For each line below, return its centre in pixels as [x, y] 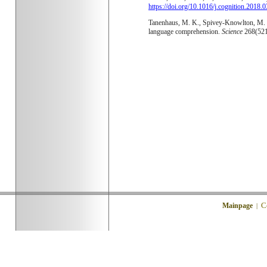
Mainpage [237, 206]
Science [232, 32]
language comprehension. [185, 32]
